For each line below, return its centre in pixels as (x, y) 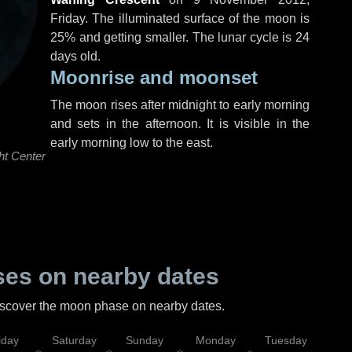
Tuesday (286, 340)
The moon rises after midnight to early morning (180, 105)
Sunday (145, 340)
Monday (215, 340)
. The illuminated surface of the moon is (197, 18)
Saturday (74, 340)
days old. (75, 56)
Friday (68, 18)
